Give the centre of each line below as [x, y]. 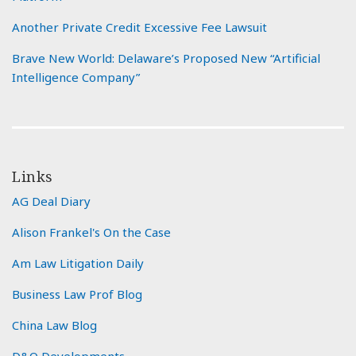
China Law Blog [54, 325]
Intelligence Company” [76, 77]
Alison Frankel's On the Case [91, 232]
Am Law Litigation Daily [78, 263]
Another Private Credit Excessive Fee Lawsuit [139, 27]
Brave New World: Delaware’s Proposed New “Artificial [166, 58]
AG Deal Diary [51, 201]
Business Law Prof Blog [77, 294]
